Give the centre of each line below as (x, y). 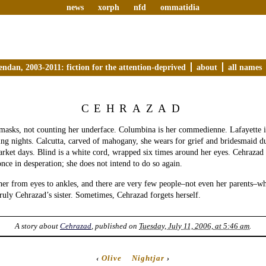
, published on (115, 226)
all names (245, 67)
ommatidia (180, 7)
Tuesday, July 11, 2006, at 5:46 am (194, 226)
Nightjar (148, 258)
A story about (37, 226)
